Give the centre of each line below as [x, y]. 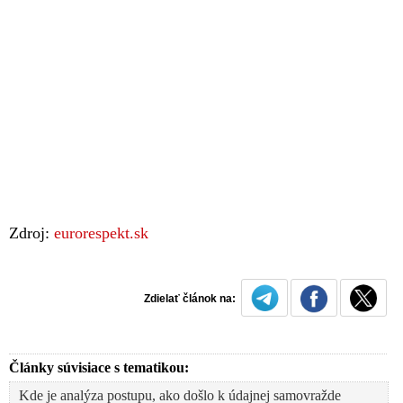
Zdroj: [31, 233]
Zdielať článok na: [193, 298]
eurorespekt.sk [101, 233]
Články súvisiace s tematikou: [99, 367]
